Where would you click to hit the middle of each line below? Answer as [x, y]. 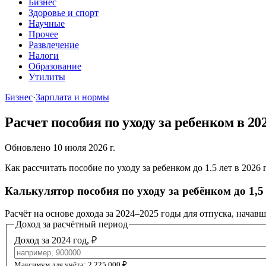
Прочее [43, 34]
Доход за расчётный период [72, 224]
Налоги [44, 56]
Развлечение [54, 45]
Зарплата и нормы [72, 97]
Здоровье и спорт [64, 13]
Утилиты [47, 77]
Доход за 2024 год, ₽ [56, 240]
